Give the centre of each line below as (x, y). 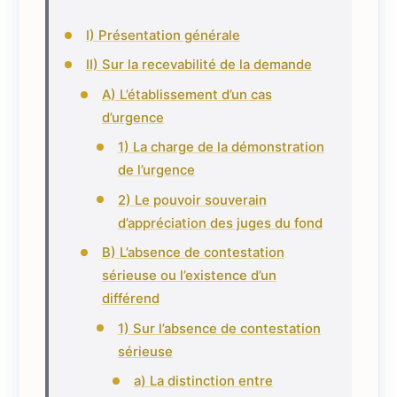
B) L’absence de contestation (193, 253)
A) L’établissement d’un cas (187, 94)
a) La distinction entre (203, 381)
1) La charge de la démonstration (221, 148)
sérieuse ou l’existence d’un (189, 276)
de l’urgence (156, 171)
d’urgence (132, 117)
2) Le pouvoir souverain (192, 200)
